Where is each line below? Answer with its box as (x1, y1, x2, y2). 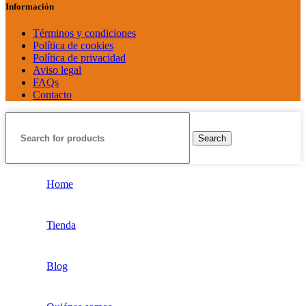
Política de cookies (33, 40, 113, 52)
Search (198, 133, 226, 143)
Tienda (46, 219, 76, 232)
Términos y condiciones (33, 27, 136, 40)
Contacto (33, 89, 72, 101)
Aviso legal (33, 64, 81, 76)
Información (5, 1, 54, 12)
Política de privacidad (33, 52, 126, 64)
